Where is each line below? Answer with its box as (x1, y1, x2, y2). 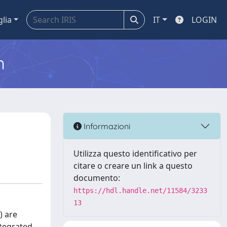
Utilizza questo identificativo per (73, 148, 197, 159)
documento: (73, 172, 120, 183)
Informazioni (82, 121, 130, 131)
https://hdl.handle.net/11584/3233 (73, 186, 207, 195)
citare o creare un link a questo (73, 160, 193, 171)
